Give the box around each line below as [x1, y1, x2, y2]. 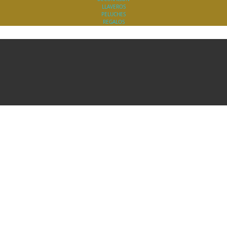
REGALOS [102, 18, 125, 25]
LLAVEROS [101, 3, 126, 10]
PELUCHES [101, 11, 126, 18]
